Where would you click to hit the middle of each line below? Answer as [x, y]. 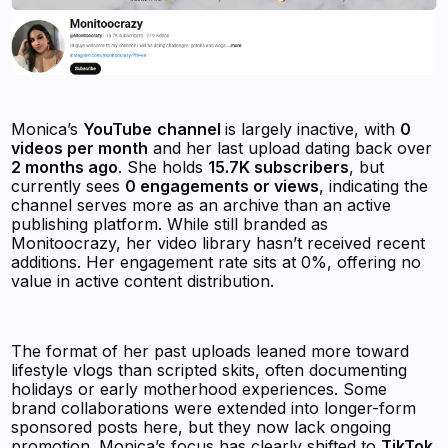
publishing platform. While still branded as [170, 224]
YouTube [118, 129]
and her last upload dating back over [290, 148]
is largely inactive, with [313, 129]
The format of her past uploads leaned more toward [210, 351]
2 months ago [65, 167]
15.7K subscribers [279, 167]
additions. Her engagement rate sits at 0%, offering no [216, 262]
